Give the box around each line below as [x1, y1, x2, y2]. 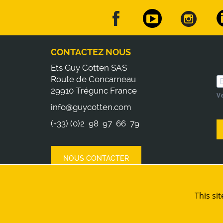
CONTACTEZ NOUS [51, 46, 131, 57]
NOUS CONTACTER [63, 154, 129, 163]
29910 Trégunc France [51, 85, 137, 96]
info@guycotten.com [51, 102, 131, 112]
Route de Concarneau [51, 74, 136, 84]
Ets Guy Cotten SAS [51, 62, 127, 73]
